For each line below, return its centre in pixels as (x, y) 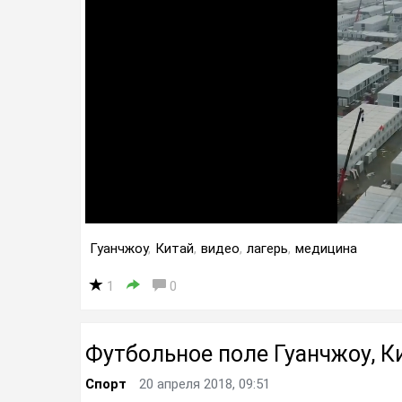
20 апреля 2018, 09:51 (205, 384)
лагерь (267, 249)
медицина (326, 249)
